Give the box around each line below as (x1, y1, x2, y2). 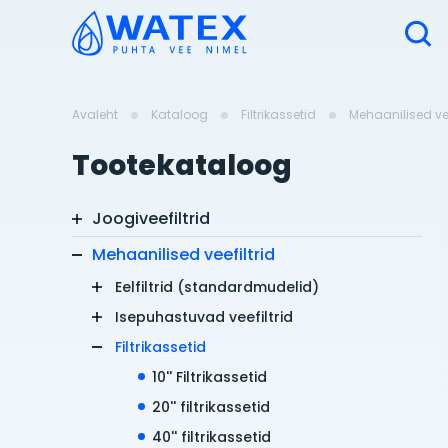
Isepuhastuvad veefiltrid (115, 307, 293, 328)
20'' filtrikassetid (152, 397, 270, 418)
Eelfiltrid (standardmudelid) (115, 277, 319, 298)
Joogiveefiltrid (92, 207, 210, 231)
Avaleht (72, 106, 118, 124)
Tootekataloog (72, 146, 292, 186)
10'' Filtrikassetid (152, 367, 267, 388)
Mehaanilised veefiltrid (92, 243, 275, 267)
